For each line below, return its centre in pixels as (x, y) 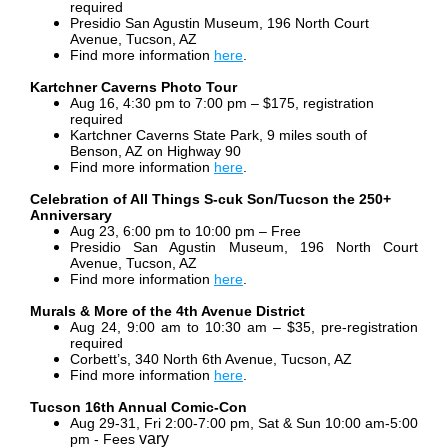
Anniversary (71, 215)
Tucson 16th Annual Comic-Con (138, 407)
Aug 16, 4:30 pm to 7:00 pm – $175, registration (222, 103)
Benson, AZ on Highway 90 (155, 151)
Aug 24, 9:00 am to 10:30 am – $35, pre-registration (244, 327)
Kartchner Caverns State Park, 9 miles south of (218, 135)
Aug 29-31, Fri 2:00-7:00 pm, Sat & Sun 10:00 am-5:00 (244, 423)
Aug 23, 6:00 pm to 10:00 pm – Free (185, 231)
